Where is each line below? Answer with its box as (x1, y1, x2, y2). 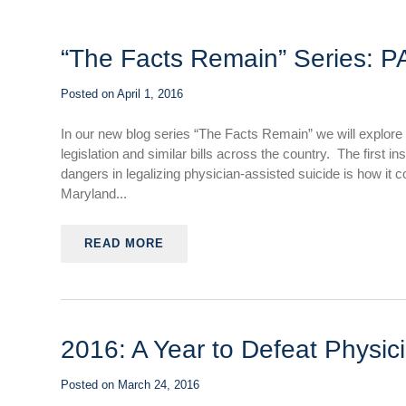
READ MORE (84, 237, 165, 250)
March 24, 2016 (118, 378, 200, 391)
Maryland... (61, 186, 128, 201)
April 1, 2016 (117, 87, 184, 101)
